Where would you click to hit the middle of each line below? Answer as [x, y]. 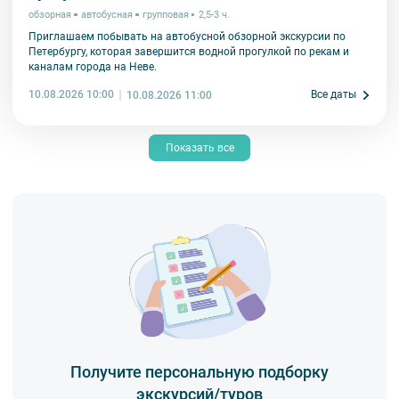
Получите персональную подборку [199, 372]
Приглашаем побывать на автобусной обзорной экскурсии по [187, 37]
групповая [165, 14]
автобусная [106, 14]
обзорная [50, 14]
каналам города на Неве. [93, 67]
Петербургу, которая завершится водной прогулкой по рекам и [189, 52]
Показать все [199, 147]
